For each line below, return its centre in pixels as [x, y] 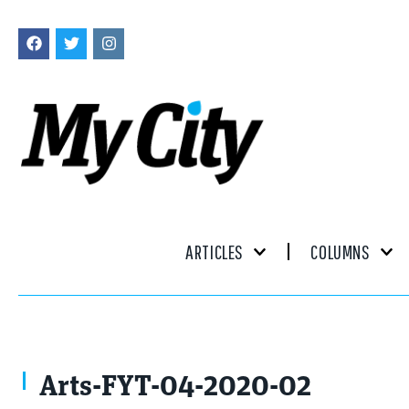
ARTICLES [215, 251]
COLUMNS [341, 251]
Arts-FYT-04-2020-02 [175, 388]
